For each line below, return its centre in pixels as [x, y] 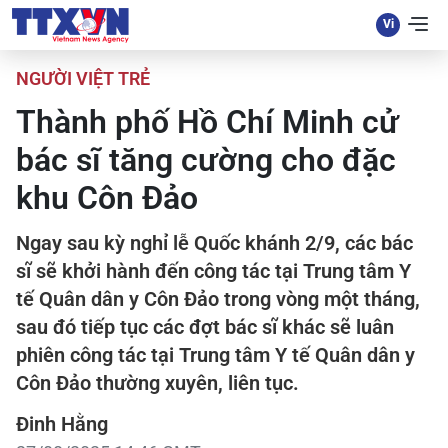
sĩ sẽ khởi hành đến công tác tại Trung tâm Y [213, 271]
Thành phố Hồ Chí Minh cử [207, 122]
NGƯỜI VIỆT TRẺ [83, 78]
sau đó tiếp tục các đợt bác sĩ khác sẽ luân [205, 327]
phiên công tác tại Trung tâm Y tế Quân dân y [215, 355]
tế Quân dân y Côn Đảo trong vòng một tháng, [218, 299]
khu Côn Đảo [107, 198]
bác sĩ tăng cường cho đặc [206, 160]
